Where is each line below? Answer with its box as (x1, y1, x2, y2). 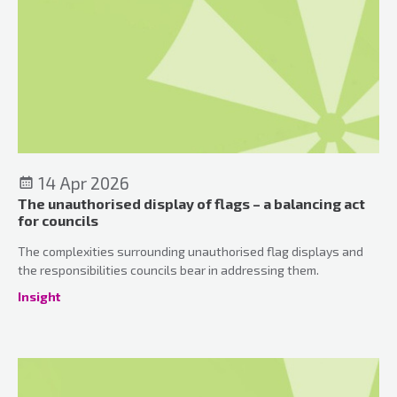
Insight (18, 288, 60, 304)
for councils (18, 211, 98, 229)
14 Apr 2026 (35, 172, 129, 193)
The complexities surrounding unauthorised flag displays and (18, 243, 363, 259)
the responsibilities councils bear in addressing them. (18, 261, 319, 277)
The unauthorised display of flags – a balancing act (18, 194, 365, 212)
